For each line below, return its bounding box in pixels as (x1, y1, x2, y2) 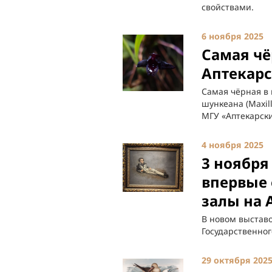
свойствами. (202, 1, 254, 13)
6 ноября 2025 (202, 30, 263, 42)
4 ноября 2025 (202, 139, 263, 151)
